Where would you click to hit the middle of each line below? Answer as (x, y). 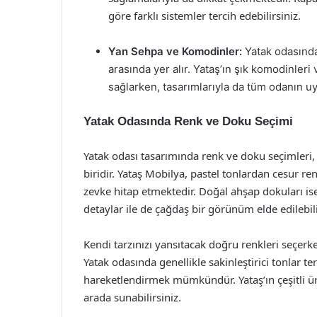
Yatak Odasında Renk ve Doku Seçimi (188, 121)
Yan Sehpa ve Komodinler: (175, 51)
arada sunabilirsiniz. (132, 297)
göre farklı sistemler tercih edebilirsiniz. (204, 16)
